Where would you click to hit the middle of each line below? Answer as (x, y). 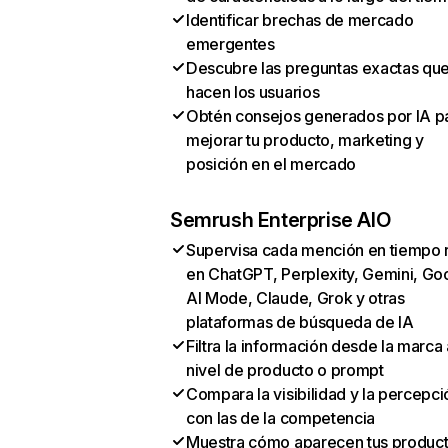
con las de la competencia (280, 418)
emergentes (230, 44)
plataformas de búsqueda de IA (300, 322)
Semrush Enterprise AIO (280, 220)
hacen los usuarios (253, 92)
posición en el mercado (271, 164)
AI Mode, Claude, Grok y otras (295, 298)
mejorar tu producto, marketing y (305, 140)
